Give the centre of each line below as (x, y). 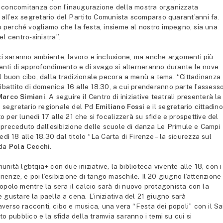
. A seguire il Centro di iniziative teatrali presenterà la (133, 97)
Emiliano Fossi (120, 107)
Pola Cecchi (29, 147)
